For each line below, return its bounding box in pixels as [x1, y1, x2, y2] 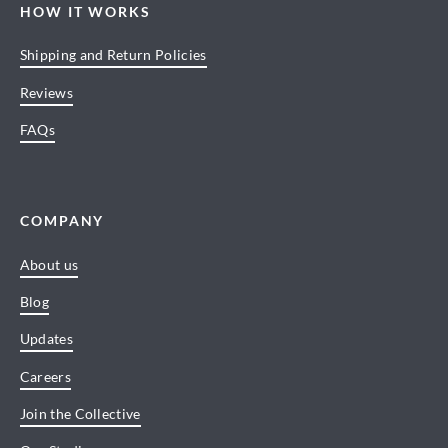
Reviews [19, 83, 73, 101]
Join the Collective [19, 405, 141, 423]
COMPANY [19, 211, 105, 229]
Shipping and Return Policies [19, 46, 207, 64]
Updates [19, 330, 73, 348]
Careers [19, 367, 71, 385]
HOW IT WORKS [19, 2, 152, 20]
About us [19, 255, 79, 273]
